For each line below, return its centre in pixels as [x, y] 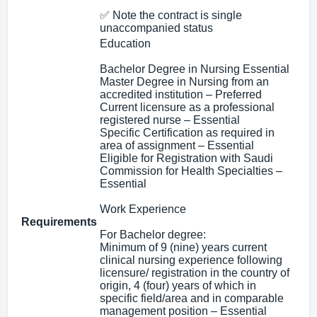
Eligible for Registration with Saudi [186, 158]
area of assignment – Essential [177, 145]
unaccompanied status [156, 28]
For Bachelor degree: [153, 235]
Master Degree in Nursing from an [184, 82]
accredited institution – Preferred [181, 94]
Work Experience [143, 209]
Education [125, 44]
